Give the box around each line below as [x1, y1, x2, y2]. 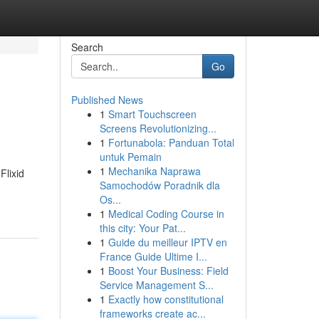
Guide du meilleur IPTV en [108, 235, 227, 249]
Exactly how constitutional [108, 292, 224, 306]
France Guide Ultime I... [99, 249, 207, 263]
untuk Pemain [99, 150, 162, 164]
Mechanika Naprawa [108, 164, 201, 178]
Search [70, 40, 103, 54]
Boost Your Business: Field [108, 263, 229, 278]
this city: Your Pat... [99, 221, 186, 235]
